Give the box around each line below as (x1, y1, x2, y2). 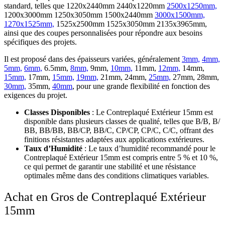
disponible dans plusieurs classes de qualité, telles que (24, 117, 195, 126)
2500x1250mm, (167, 1, 217, 10)
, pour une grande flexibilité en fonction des (72, 81, 210, 90)
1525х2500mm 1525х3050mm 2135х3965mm (54, 19, 205, 28)
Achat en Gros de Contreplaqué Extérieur (4, 190, 206, 203)
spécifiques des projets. (4, 37, 77, 46)
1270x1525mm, (4, 19, 54, 28)
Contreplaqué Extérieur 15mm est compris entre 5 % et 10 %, (24, 153, 218, 162)
